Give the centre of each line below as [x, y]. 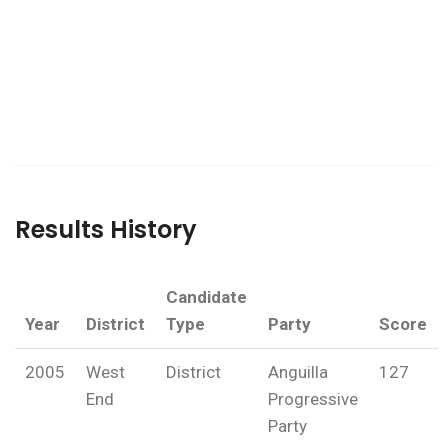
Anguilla [298, 372]
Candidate [207, 297]
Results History [106, 230]
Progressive [313, 399]
